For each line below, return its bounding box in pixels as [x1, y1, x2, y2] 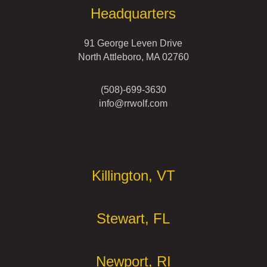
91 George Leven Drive [84, 38, 183, 49]
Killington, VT [91, 167, 175, 184]
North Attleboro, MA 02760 [77, 52, 189, 63]
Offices [26, 127, 79, 146]
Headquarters [91, 5, 176, 22]
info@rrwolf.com [99, 98, 168, 109]
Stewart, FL [97, 210, 170, 227]
